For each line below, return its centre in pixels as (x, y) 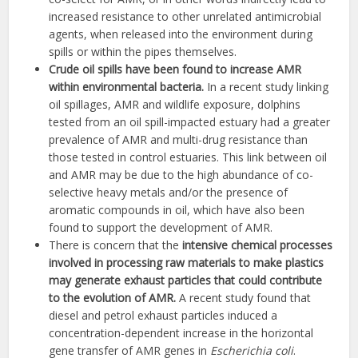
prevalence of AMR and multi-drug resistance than (179, 140)
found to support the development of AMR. (161, 228)
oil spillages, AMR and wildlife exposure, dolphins (175, 105)
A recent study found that (244, 298)
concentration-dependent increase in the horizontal (181, 333)
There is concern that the (116, 245)
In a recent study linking (267, 87)
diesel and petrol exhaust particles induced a (163, 316)
